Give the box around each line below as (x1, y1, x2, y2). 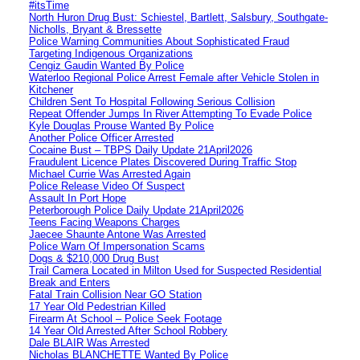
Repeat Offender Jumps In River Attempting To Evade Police (29, 107, 312, 120)
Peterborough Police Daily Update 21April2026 (29, 203, 243, 216)
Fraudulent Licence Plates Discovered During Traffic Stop (29, 155, 297, 168)
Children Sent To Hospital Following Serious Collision (29, 95, 275, 108)
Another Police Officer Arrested (29, 131, 174, 144)
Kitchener (29, 83, 73, 96)
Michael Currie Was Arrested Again (29, 167, 190, 180)
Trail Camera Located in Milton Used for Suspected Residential (29, 264, 321, 276)
